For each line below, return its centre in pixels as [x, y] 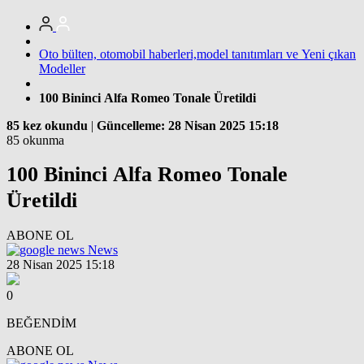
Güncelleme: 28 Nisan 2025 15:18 [188, 125]
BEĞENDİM [41, 323]
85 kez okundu [47, 125]
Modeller [62, 68]
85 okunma [35, 140]
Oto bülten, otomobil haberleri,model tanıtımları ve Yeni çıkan [197, 54]
